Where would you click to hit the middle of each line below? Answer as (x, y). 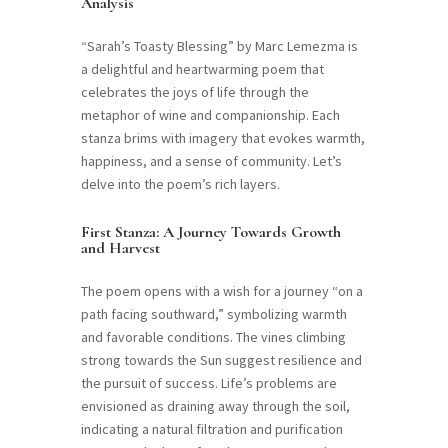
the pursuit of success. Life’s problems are (208, 383)
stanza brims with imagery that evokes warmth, (222, 138)
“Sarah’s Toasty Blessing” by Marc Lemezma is (219, 46)
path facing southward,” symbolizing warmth (213, 314)
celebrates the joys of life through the (194, 92)
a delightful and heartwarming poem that (202, 69)
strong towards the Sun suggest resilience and (221, 360)
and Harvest (120, 248)
